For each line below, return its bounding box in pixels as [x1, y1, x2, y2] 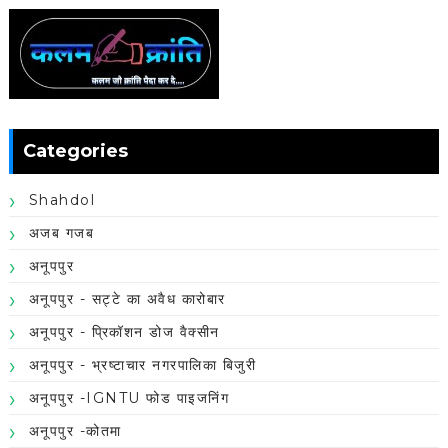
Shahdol [28, 191, 96, 210]
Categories [22, 140, 128, 163]
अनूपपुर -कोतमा [28, 422, 122, 441]
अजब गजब [28, 224, 95, 243]
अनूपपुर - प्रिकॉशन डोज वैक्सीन [28, 323, 220, 342]
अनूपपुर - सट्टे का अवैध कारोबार [28, 290, 226, 309]
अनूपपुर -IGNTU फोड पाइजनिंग [28, 389, 230, 408]
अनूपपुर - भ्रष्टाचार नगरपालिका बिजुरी [28, 356, 257, 375]
